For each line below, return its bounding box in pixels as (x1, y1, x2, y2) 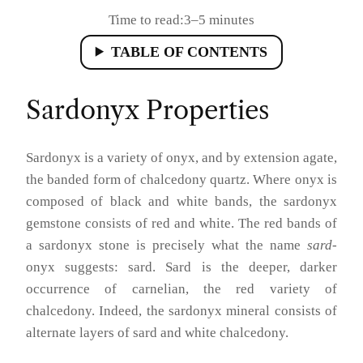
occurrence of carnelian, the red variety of (26, 280, 337, 297)
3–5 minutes (184, 11, 254, 28)
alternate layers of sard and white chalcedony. (26, 324, 288, 340)
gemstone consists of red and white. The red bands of (26, 215, 337, 231)
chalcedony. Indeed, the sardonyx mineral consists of (26, 302, 337, 318)
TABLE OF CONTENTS (111, 43, 268, 60)
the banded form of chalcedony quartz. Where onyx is (26, 171, 337, 187)
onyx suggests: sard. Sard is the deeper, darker (26, 258, 337, 275)
